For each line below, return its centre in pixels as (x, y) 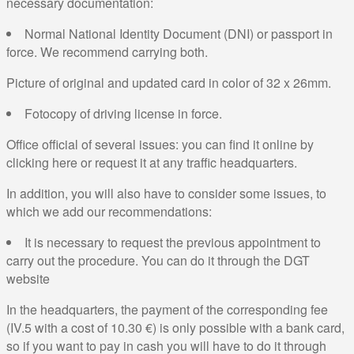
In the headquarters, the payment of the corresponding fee (167, 309)
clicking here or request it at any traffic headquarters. (152, 162)
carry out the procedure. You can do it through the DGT (158, 260)
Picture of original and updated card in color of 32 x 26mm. (169, 82)
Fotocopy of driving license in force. (123, 113)
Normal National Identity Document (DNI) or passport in (179, 33)
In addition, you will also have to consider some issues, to (166, 193)
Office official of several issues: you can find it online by (160, 144)
